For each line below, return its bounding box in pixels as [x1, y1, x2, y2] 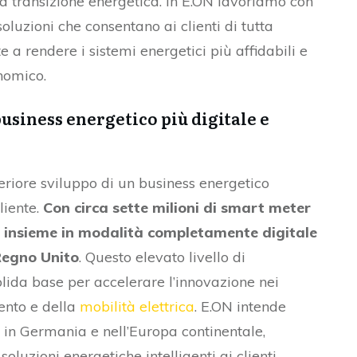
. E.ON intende [194, 297, 286, 316]
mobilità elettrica [80, 297, 194, 316]
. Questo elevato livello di [79, 248, 245, 266]
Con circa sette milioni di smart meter [43, 198, 311, 217]
